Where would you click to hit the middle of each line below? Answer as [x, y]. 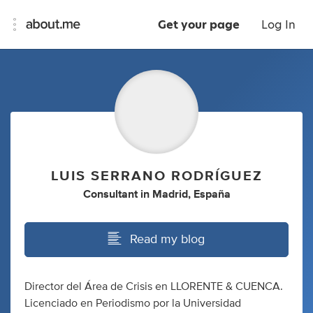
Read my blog [167, 240]
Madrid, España [191, 194]
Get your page [199, 25]
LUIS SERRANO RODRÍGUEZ [156, 176]
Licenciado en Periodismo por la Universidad [133, 303]
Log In [278, 25]
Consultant [110, 194]
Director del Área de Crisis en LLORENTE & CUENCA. [154, 286]
